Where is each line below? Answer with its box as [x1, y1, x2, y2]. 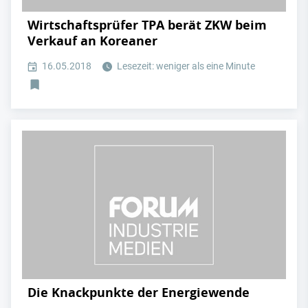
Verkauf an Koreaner [27, 32, 157, 50]
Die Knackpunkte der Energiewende [27, 283, 250, 301]
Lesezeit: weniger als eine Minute [115, 60, 255, 72]
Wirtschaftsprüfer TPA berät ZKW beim [27, 16, 267, 34]
